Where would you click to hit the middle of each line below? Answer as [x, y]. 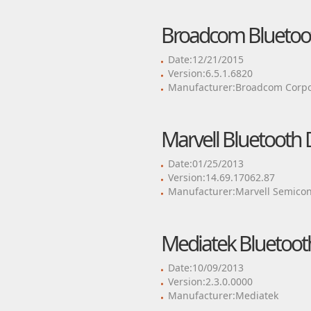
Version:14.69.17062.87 [221, 177]
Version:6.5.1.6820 [210, 73]
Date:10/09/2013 [205, 268]
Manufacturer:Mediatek [223, 295]
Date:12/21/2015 [205, 59]
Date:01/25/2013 [205, 163]
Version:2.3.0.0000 [210, 281]
